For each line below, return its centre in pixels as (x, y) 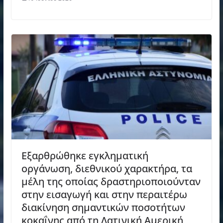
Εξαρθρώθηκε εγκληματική (85, 156)
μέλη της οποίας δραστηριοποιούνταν (111, 182)
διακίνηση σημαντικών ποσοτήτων (103, 208)
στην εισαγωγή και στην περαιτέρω (104, 195)
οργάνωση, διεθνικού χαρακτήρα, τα (107, 169)
